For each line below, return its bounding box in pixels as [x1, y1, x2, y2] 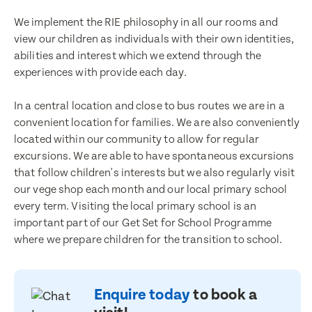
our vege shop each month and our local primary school [14, 183, 288, 196]
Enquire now [21, 205, 128, 228]
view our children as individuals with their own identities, [14, 33, 295, 46]
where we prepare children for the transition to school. [14, 233, 283, 247]
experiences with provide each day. [14, 66, 189, 79]
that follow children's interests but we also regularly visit [14, 166, 295, 180]
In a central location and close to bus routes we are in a [14, 100, 285, 113]
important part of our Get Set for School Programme [14, 217, 272, 230]
